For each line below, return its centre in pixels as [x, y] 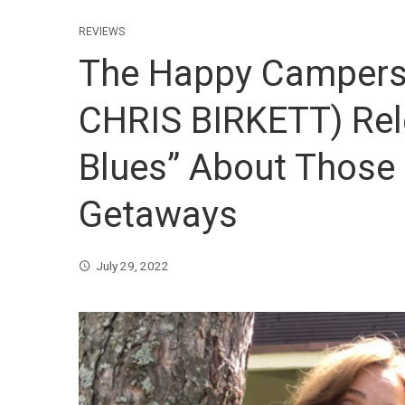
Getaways [158, 215]
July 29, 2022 [132, 266]
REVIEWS [102, 32]
